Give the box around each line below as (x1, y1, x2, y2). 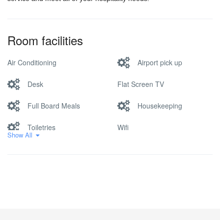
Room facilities (7, 31, 83, 49)
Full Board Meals (27, 100, 80, 110)
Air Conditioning (7, 57, 56, 67)
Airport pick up (137, 57, 182, 67)
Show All (7, 130, 32, 139)
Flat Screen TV (117, 79, 164, 89)
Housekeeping (137, 100, 182, 110)
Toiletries (27, 122, 55, 132)
